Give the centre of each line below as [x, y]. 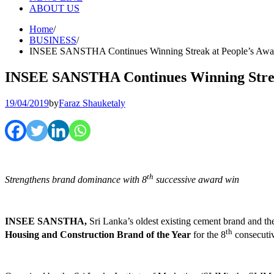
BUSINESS [53, 40]
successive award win [196, 180]
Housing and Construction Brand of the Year [99, 235]
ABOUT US [54, 8]
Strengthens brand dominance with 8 [76, 180]
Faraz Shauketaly [92, 103]
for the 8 [209, 235]
